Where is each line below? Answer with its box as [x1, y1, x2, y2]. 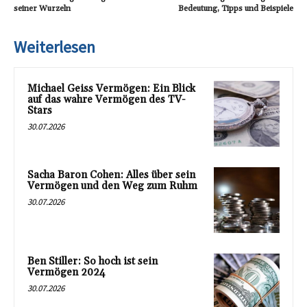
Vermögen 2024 [27, 265, 106, 279]
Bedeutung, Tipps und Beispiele [177, 3, 293, 14]
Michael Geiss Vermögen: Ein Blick [27, 82, 195, 96]
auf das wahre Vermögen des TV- [27, 93, 186, 107]
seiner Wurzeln [14, 3, 71, 14]
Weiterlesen [14, 36, 95, 58]
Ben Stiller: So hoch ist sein [27, 254, 158, 268]
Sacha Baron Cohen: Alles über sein [27, 168, 195, 182]
